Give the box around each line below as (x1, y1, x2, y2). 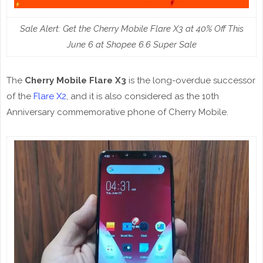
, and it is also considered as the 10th (66, 91, 219, 102)
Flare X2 (33, 91, 66, 102)
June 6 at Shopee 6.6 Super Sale (66, 39, 197, 50)
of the (6, 91, 33, 102)
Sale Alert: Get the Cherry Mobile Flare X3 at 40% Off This (19, 23, 244, 35)
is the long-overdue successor (126, 75, 255, 86)
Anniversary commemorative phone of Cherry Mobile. (6, 107, 228, 118)
